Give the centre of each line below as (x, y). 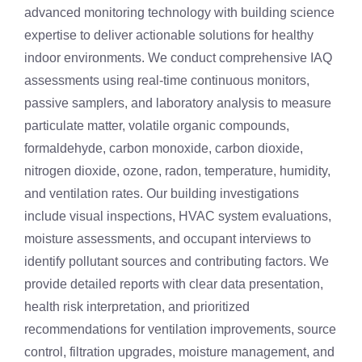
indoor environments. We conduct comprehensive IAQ (178, 57)
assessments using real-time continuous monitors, (167, 80)
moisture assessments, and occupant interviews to (168, 238)
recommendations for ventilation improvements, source (180, 329)
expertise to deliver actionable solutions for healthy (169, 35)
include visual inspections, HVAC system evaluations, (178, 216)
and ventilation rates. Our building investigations (162, 193)
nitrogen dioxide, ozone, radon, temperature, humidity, (177, 170)
